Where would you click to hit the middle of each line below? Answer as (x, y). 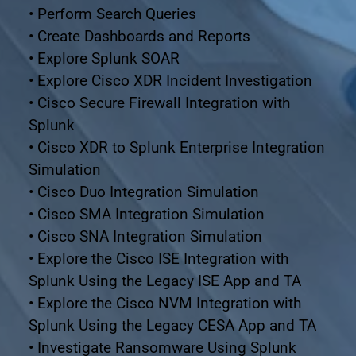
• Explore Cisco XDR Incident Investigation (170, 80)
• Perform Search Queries (112, 14)
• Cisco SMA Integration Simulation (146, 214)
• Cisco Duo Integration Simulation (143, 192)
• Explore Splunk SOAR (104, 58)
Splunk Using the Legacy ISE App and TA (164, 281)
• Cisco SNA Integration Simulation (145, 236)
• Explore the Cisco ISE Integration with (158, 258)
